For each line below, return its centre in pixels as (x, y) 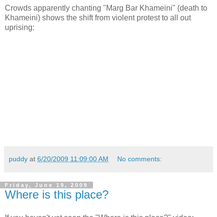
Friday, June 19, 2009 (46, 185)
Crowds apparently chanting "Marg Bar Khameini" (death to (106, 8)
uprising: (20, 28)
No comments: (140, 159)
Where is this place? (57, 195)
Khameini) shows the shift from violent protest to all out (98, 18)
